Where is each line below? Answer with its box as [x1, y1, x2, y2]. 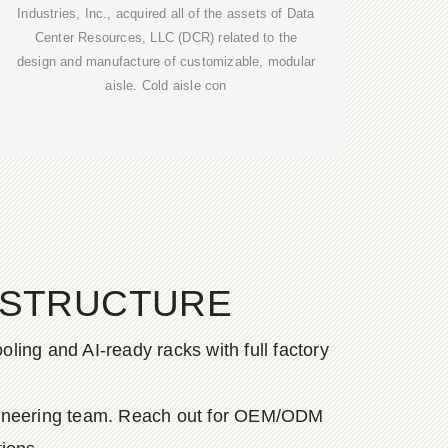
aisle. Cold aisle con [105, 78, 227, 94]
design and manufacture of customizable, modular [16, 54, 316, 70]
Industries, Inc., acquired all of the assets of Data [17, 6, 315, 22]
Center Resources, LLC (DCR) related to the [34, 30, 298, 46]
